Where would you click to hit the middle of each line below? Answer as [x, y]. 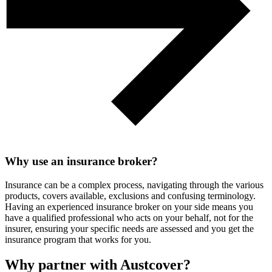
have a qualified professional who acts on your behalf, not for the [129, 217]
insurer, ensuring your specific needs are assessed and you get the [129, 228]
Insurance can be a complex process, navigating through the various [134, 185]
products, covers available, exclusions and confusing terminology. [130, 195]
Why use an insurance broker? [81, 161]
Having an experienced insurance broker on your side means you [129, 206]
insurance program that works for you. [78, 239]
